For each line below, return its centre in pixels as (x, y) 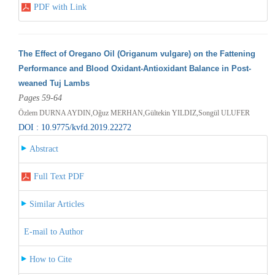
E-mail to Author (53, 231)
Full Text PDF (59, 176)
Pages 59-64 (40, 98)
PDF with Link (60, 7)
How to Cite (50, 259)
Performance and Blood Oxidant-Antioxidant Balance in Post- (134, 68)
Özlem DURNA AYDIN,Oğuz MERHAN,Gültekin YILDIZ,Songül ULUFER (134, 113)
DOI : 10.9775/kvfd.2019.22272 (75, 127)
